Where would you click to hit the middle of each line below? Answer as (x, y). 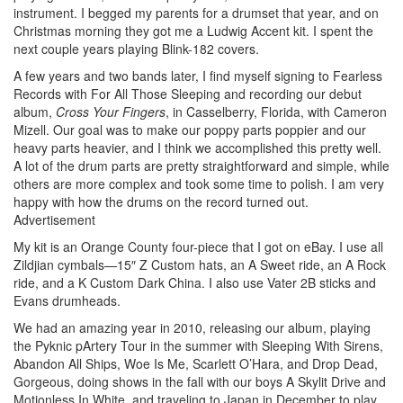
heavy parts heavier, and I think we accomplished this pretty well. (197, 147)
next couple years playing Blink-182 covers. (136, 48)
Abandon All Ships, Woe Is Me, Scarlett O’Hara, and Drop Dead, (196, 363)
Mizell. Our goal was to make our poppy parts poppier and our (190, 129)
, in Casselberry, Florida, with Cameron (276, 111)
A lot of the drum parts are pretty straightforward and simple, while (201, 165)
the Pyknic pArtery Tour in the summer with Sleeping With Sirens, (198, 345)
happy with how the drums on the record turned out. (161, 201)
